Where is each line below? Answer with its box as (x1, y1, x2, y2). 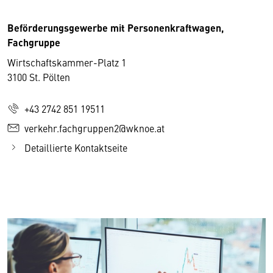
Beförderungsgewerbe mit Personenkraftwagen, (7, 21, 224, 35)
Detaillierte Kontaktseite (24, 141, 127, 155)
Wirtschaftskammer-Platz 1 (7, 55, 126, 69)
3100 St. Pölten (7, 70, 70, 84)
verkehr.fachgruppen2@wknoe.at (24, 121, 165, 135)
